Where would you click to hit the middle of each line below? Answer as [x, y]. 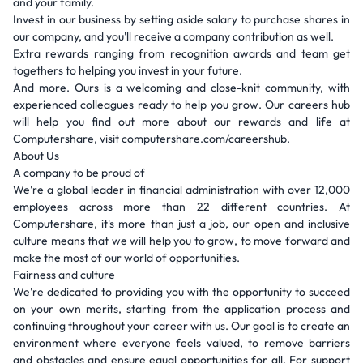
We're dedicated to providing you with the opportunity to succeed [181, 292]
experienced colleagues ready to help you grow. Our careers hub [181, 105]
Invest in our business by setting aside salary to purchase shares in [181, 19]
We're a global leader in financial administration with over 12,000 [181, 190]
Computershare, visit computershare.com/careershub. [152, 139]
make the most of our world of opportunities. [126, 258]
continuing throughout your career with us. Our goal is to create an [181, 326]
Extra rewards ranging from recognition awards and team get [181, 53]
